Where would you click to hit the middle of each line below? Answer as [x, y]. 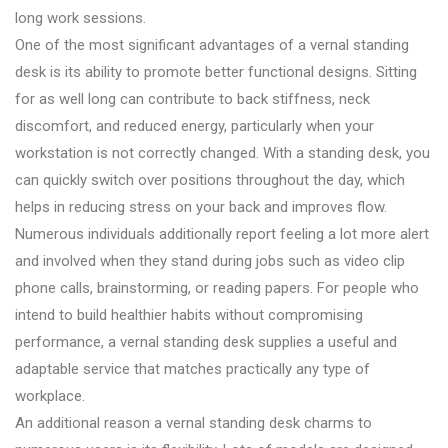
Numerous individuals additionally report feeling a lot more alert [222, 233]
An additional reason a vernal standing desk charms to [193, 422]
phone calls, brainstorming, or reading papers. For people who [217, 287]
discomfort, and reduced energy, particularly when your [194, 125]
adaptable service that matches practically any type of [192, 368]
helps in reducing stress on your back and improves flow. [201, 206]
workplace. [50, 395]
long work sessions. [80, 17]
